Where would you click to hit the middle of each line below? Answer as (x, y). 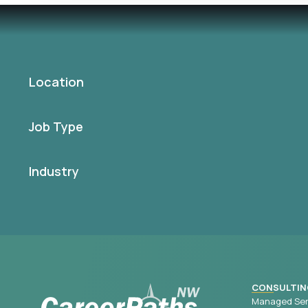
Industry (54, 171)
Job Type (56, 126)
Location (56, 81)
